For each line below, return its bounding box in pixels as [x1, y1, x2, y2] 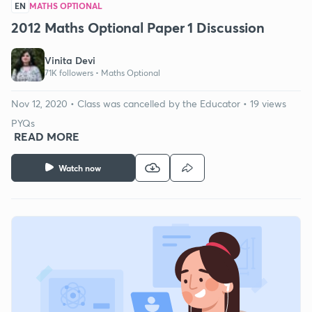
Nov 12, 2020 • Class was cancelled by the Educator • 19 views [11, 96, 286, 110]
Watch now [58, 162, 101, 173]
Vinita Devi [45, 54, 95, 68]
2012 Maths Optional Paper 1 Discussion [11, 17, 265, 37]
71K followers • [45, 68, 101, 79]
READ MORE [14, 128, 79, 143]
